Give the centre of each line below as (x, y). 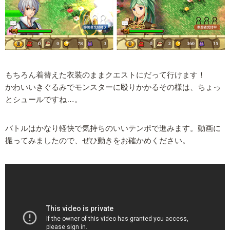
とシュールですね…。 (44, 100)
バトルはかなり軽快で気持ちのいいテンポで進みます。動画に (113, 129)
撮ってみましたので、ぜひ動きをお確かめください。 (98, 141)
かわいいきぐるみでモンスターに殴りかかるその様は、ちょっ (113, 88)
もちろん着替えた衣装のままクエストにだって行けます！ (105, 75)
